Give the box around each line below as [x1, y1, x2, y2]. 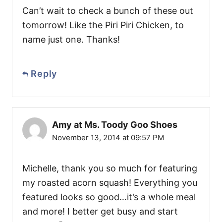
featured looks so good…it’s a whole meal [22, 192, 196, 203]
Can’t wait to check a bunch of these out [22, 5, 193, 16]
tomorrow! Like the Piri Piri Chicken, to [22, 20, 184, 31]
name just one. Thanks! [22, 34, 120, 45]
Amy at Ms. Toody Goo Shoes [52, 119, 177, 130]
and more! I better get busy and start [22, 206, 178, 217]
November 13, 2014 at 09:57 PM [52, 133, 164, 143]
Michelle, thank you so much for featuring [22, 163, 197, 174]
